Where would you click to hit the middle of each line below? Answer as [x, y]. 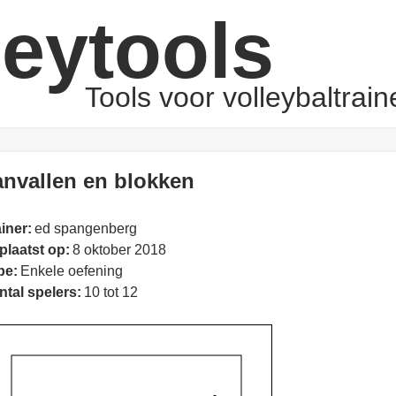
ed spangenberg [85, 229]
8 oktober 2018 [119, 250]
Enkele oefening [71, 271]
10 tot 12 [110, 293]
